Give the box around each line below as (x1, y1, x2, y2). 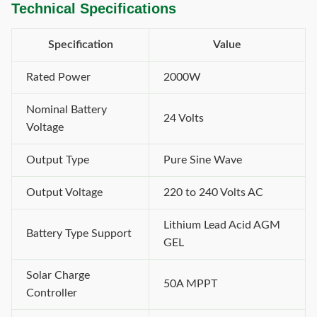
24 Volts (163, 113, 204, 124)
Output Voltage (26, 187, 103, 198)
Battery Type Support (26, 228, 132, 239)
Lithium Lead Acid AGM (163, 219, 280, 231)
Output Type (26, 154, 89, 166)
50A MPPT (163, 278, 217, 289)
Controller (26, 287, 77, 299)
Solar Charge (26, 270, 90, 281)
